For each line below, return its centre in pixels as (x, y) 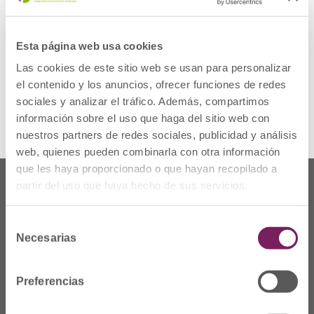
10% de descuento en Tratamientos (164, 31)
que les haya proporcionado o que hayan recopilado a (147, 168)
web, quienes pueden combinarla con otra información (148, 151)
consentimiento (40, 257)
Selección (28, 224)
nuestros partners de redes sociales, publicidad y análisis (157, 135)
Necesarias (46, 238)
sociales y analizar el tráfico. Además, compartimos (143, 101)
